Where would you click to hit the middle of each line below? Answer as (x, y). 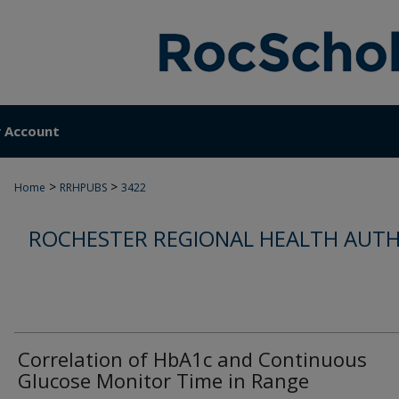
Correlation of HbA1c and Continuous (192, 359)
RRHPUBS (83, 187)
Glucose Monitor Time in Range (163, 380)
